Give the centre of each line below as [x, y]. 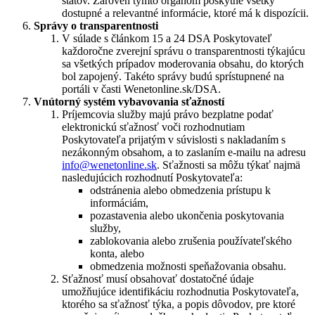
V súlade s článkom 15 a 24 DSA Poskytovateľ [167, 38]
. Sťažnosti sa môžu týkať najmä [229, 165]
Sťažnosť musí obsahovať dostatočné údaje [158, 278]
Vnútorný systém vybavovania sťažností [129, 101]
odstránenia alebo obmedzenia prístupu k [180, 190]
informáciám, [119, 202]
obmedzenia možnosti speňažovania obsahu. [188, 266]
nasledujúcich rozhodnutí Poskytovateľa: [152, 177]
